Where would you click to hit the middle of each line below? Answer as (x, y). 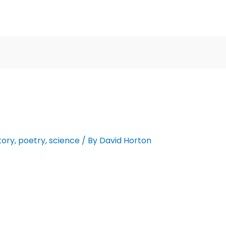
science (64, 141)
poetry (32, 141)
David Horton (125, 141)
